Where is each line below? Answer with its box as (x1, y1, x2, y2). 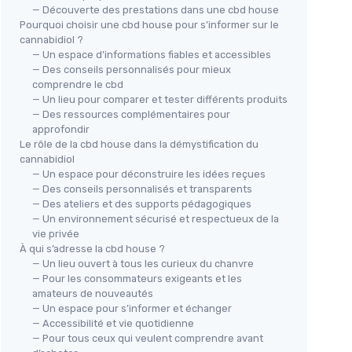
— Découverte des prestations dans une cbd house (32, 4, 279, 16)
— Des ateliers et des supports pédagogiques (32, 198, 251, 211)
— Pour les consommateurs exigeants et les (32, 273, 242, 285)
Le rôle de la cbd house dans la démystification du (20, 138, 258, 151)
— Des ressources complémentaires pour (32, 108, 230, 121)
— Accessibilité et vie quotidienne (32, 317, 194, 330)
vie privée (32, 228, 79, 240)
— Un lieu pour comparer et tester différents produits (32, 93, 288, 106)
